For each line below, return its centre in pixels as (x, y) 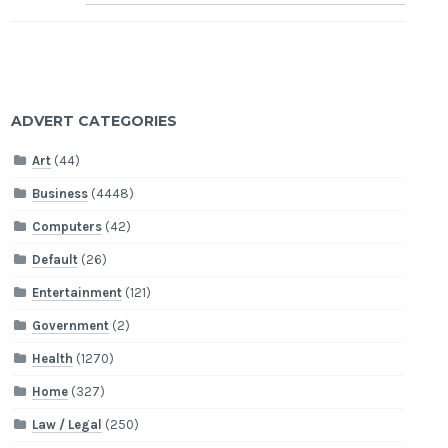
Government (71, 326)
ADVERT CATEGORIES (94, 120)
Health (53, 359)
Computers (67, 227)
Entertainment (77, 293)
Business (60, 194)
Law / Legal (67, 425)
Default (55, 260)
